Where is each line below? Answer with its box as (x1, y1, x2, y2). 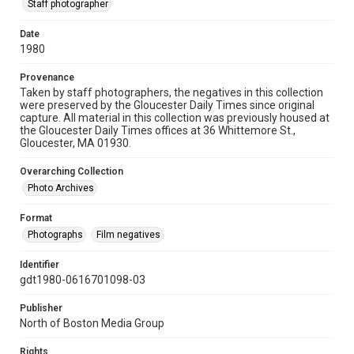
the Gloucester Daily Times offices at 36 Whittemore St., (20, 124, 296, 137)
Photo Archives (28, 183, 94, 194)
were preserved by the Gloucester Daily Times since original (20, 99, 314, 111)
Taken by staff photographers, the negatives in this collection (20, 86, 323, 99)
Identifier (20, 259, 59, 270)
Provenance (20, 72, 74, 83)
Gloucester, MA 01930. (20, 137, 131, 149)
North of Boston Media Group (20, 317, 164, 330)
